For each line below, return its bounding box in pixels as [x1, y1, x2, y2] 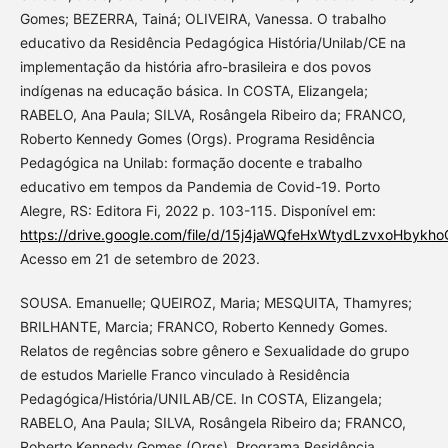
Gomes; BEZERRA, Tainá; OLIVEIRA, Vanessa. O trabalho [19, 10, 386, 28]
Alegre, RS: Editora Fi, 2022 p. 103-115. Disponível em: [19, 202, 376, 220]
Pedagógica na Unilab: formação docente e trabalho [19, 154, 362, 172]
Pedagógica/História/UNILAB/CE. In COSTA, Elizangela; [19, 390, 382, 408]
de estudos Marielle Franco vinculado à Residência [19, 366, 350, 384]
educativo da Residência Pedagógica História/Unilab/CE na [19, 34, 406, 52]
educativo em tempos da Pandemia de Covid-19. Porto [19, 178, 380, 196]
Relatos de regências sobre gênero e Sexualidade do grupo [19, 342, 409, 360]
